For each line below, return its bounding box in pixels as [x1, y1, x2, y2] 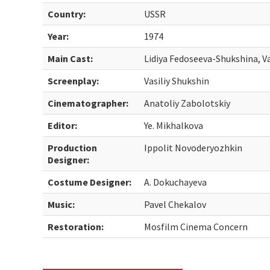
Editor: [48, 119, 78, 131]
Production [48, 142, 98, 154]
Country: [48, 8, 86, 20]
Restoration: [48, 221, 104, 233]
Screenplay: [48, 75, 99, 87]
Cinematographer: [48, 97, 129, 109]
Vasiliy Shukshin [144, 75, 210, 87]
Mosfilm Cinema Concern [144, 221, 248, 233]
